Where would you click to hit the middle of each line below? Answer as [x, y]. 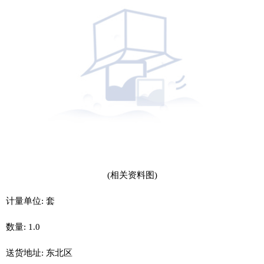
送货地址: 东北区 [39, 253]
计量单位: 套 [30, 201]
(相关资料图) [132, 175]
